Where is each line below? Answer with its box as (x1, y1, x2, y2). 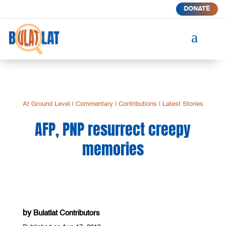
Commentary (75, 100, 113, 107)
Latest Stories (162, 100, 203, 107)
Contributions (118, 100, 157, 107)
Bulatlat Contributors (33, 209, 100, 217)
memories (82, 137, 144, 160)
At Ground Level (22, 100, 70, 107)
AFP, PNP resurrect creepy (35, 118, 191, 141)
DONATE (183, 6, 210, 12)
